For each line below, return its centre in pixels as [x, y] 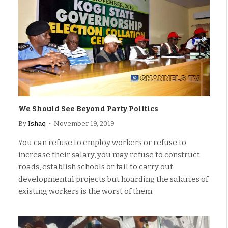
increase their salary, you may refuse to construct [109, 154]
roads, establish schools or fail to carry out [96, 167]
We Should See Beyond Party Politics [88, 109]
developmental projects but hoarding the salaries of [113, 179]
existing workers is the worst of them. [86, 191]
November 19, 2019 [84, 123]
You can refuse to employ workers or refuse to [102, 142]
